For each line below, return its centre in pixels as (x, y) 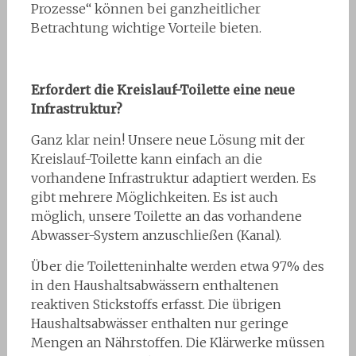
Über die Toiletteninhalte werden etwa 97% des (177, 266)
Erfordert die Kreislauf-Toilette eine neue (163, 89)
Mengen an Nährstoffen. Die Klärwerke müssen (178, 342)
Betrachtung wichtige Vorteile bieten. (146, 27)
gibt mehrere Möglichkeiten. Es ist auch (154, 197)
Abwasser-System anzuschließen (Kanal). (156, 235)
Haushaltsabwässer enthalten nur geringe (159, 323)
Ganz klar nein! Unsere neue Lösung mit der (168, 139)
